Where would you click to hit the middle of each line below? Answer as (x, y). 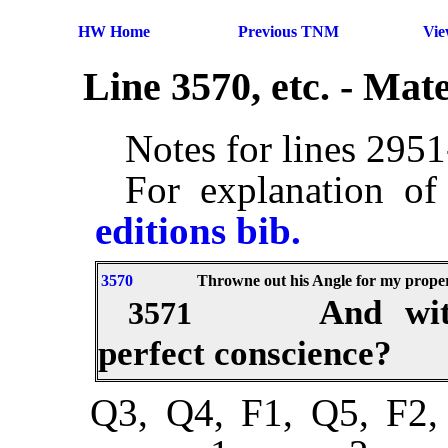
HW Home (114, 31)
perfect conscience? (245, 354)
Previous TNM (288, 31)
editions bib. (198, 231)
